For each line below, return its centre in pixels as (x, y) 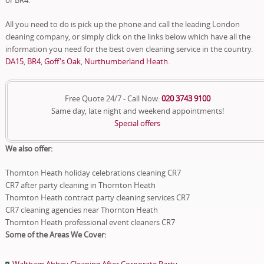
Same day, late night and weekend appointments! (137, 110)
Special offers (138, 123)
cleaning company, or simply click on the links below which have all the (128, 36)
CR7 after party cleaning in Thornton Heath (80, 185)
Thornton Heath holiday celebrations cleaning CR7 (93, 172)
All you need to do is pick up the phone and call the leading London (122, 24)
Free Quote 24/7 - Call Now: (113, 98)
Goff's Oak (62, 61)
